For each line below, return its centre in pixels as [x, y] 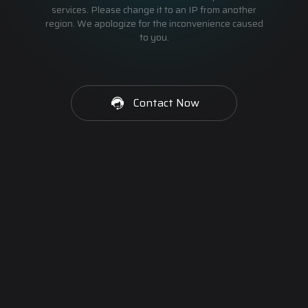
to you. [154, 37]
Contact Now [166, 103]
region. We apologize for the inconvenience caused [154, 23]
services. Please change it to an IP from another [154, 10]
